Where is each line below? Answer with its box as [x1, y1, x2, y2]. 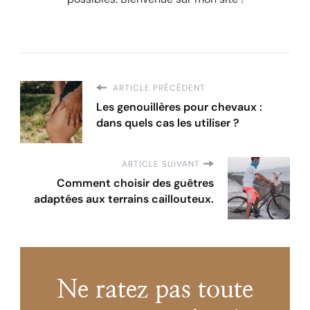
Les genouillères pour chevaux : [96, 99, 262, 114]
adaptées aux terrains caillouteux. [34, 191, 214, 206]
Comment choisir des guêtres [57, 175, 214, 190]
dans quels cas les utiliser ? [96, 115, 239, 130]
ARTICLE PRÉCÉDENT [110, 82, 206, 93]
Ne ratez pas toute [57, 277, 253, 302]
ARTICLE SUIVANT [122, 158, 200, 170]
